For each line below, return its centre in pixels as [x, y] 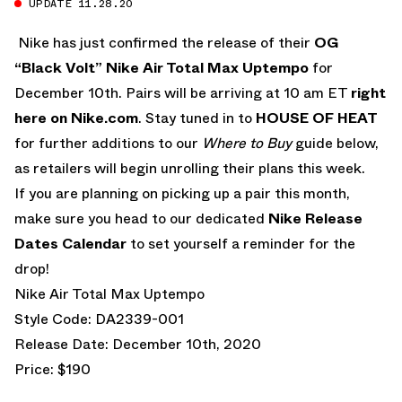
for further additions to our [108, 143]
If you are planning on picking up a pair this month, [182, 193]
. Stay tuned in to [197, 118]
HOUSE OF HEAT [317, 118]
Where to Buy [247, 143]
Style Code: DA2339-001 [99, 319]
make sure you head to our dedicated [141, 218]
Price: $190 [52, 369]
